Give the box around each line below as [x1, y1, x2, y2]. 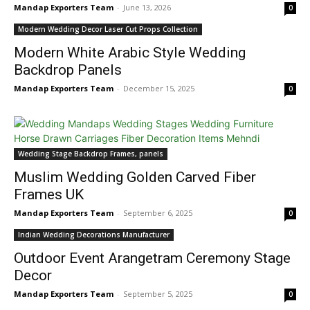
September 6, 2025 [123, 208, 192, 218]
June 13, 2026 [123, 2, 171, 12]
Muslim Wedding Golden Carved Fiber [14, 169, 256, 185]
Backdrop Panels [14, 62, 122, 78]
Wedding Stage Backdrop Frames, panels [18, 149, 163, 158]
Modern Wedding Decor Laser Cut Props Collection [18, 24, 198, 34]
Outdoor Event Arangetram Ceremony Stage [14, 250, 291, 266]
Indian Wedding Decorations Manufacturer [18, 230, 170, 239]
